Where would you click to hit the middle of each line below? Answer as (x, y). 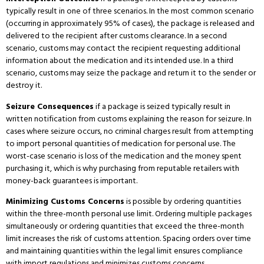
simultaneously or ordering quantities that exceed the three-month (125, 226)
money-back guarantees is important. (72, 180)
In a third (217, 61)
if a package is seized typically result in (162, 106)
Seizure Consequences (50, 106)
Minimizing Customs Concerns (65, 202)
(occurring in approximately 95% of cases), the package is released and (130, 24)
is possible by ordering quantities (183, 202)
